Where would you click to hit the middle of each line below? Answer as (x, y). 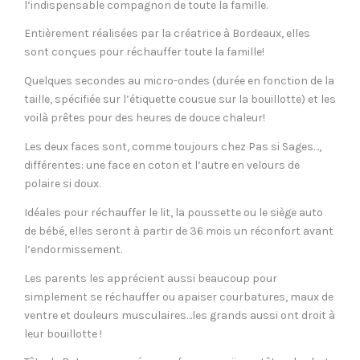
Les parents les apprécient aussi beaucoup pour (151, 278)
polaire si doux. (62, 184)
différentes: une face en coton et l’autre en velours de (162, 166)
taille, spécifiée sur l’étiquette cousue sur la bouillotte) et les (180, 100)
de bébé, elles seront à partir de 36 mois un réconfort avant (179, 231)
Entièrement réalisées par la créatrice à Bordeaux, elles (167, 34)
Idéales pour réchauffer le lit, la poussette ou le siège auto (174, 212)
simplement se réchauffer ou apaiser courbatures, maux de (179, 297)
